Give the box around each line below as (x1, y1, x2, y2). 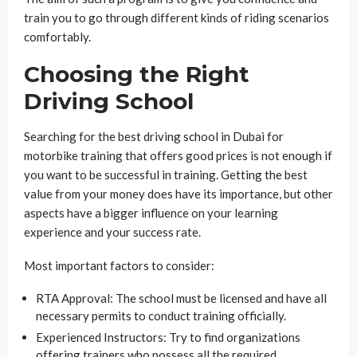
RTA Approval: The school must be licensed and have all (36, 290, 327, 305)
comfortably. (24, 29, 91, 44)
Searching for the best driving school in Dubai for (24, 128, 284, 143)
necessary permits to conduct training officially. (36, 308, 286, 323)
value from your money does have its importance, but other (24, 186, 333, 201)
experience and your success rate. (24, 224, 201, 239)
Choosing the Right (24, 60, 249, 88)
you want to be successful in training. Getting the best (24, 167, 308, 182)
